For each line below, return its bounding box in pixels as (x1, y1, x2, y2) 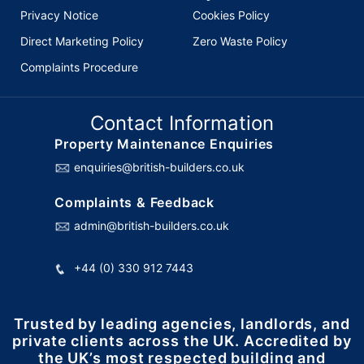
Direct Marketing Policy (20, 34, 144, 48)
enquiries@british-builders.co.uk (74, 160, 245, 174)
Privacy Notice (20, 8, 98, 22)
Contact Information (90, 111, 274, 135)
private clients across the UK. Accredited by (12, 332, 352, 349)
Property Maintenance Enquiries (54, 136, 275, 152)
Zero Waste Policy (192, 34, 288, 48)
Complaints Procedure (20, 60, 138, 74)
